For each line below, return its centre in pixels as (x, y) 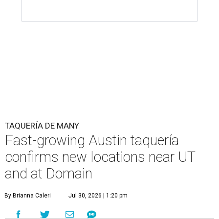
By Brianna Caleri (28, 196)
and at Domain (49, 174)
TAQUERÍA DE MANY (42, 126)
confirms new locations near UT (100, 157)
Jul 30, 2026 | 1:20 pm (98, 196)
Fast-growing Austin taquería (92, 140)
